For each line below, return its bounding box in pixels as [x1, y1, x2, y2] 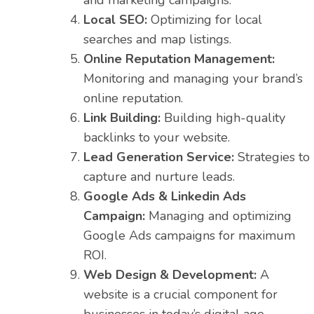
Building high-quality [161, 109, 285, 127]
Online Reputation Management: [83, 50, 275, 68]
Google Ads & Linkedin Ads [83, 188, 246, 205]
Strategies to [234, 149, 310, 166]
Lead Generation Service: [83, 149, 234, 166]
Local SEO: [83, 11, 147, 29]
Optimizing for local [147, 11, 262, 29]
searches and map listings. [83, 31, 231, 48]
